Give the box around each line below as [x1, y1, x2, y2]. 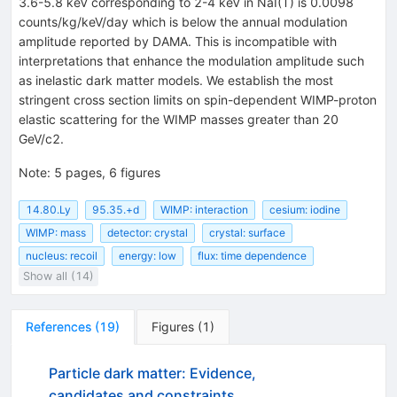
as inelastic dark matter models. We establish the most [19, 72, 333, 88]
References [26, 319, 91, 335]
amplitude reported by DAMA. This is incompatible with [19, 33, 337, 49]
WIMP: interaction [160, 202, 248, 216]
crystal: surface [209, 226, 285, 240]
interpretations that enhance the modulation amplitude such [19, 52, 364, 68]
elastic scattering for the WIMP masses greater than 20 [19, 111, 339, 127]
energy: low [119, 249, 176, 263]
